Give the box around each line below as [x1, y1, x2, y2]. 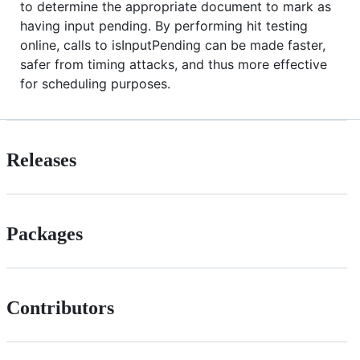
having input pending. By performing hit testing [20, 17, 308, 34]
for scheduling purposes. [20, 75, 170, 92]
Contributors [6, 297, 114, 318]
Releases [6, 149, 76, 170]
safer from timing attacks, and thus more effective [20, 55, 327, 72]
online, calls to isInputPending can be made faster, [20, 36, 325, 53]
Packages [6, 223, 83, 244]
